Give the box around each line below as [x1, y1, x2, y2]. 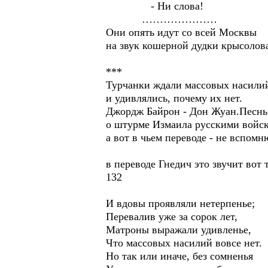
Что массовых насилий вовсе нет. [106, 237, 262, 249]
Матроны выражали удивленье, [106, 224, 251, 236]
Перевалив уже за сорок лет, [106, 211, 237, 223]
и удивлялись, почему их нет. [106, 92, 242, 104]
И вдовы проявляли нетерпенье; [106, 197, 255, 209]
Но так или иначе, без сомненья [106, 250, 253, 262]
